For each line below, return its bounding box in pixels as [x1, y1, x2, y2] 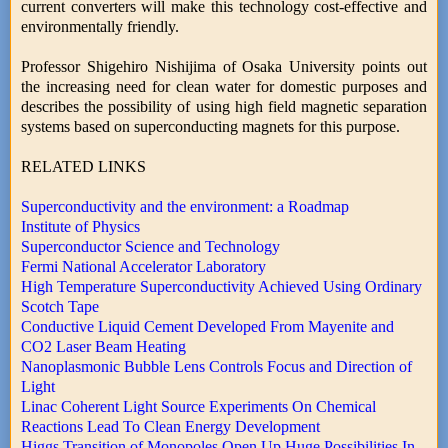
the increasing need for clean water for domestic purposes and [21, 77, 427, 95]
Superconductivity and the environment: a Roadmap [21, 197, 349, 215]
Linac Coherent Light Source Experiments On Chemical [21, 397, 376, 415]
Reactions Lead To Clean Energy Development [21, 417, 320, 435]
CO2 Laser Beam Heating [21, 337, 186, 355]
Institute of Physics [21, 217, 140, 235]
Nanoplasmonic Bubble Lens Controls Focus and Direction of [21, 357, 412, 375]
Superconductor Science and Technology [21, 237, 280, 255]
